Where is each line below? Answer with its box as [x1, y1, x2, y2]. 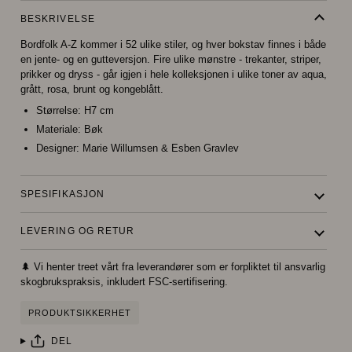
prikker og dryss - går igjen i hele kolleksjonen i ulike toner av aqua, [20, 68, 327, 80]
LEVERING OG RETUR [20, 225, 135, 237]
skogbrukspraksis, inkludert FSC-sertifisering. [20, 276, 228, 288]
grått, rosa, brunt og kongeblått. [20, 82, 163, 95]
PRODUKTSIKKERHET [28, 308, 132, 318]
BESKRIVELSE [20, 13, 95, 24]
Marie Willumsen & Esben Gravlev [79, 142, 239, 155]
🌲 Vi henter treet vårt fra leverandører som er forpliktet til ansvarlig [20, 261, 325, 273]
